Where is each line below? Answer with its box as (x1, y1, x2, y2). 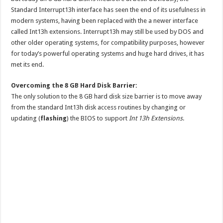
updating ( (11, 114, 41, 122)
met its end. (11, 60, 44, 68)
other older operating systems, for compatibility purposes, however (11, 38, 205, 46)
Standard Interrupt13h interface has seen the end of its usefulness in (11, 5, 206, 13)
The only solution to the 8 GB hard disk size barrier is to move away (11, 92, 202, 100)
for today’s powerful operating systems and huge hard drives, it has (11, 49, 205, 57)
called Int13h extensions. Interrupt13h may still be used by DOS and (11, 27, 204, 35)
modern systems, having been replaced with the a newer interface (11, 16, 199, 24)
